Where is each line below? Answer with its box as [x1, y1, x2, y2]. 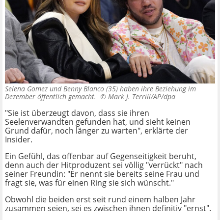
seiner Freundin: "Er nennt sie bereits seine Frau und [5, 168, 199, 180]
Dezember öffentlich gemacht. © [5, 92, 108, 102]
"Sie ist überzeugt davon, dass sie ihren [5, 108, 149, 119]
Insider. [5, 134, 32, 145]
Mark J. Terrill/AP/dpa [108, 92, 175, 102]
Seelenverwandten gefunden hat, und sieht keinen [5, 116, 191, 128]
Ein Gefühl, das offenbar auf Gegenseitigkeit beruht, [5, 151, 196, 162]
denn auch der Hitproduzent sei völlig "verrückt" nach [5, 160, 203, 171]
